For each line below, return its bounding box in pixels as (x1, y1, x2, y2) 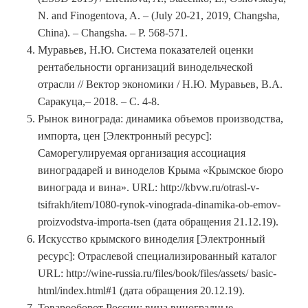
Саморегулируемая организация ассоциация (38, 147, 245, 159)
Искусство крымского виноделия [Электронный (38, 233, 265, 245)
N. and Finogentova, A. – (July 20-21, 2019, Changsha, (38, 10, 280, 22)
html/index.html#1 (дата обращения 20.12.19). (38, 285, 245, 297)
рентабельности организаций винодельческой (38, 61, 253, 74)
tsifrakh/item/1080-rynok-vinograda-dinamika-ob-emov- (38, 199, 280, 211)
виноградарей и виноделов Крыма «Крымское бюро (38, 164, 283, 177)
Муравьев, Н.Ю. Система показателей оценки (38, 44, 254, 56)
